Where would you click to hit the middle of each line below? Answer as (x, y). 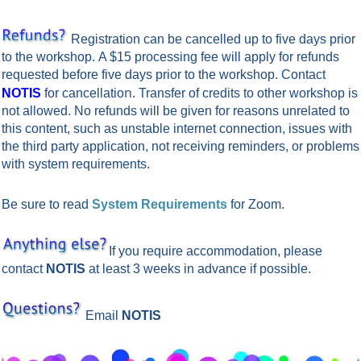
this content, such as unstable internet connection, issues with (177, 128)
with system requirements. (76, 164)
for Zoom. (256, 204)
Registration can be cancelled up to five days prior (213, 39)
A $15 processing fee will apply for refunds (219, 56)
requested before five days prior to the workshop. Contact (164, 74)
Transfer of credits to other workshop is (248, 93)
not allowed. (38, 110)
